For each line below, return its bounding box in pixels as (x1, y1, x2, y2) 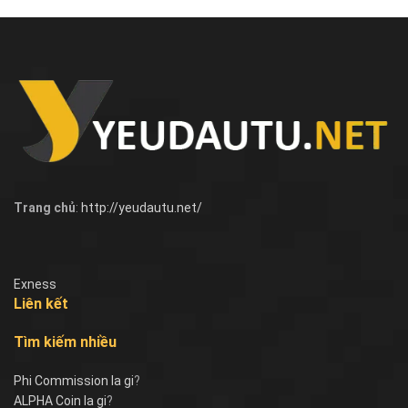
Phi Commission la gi (14, 373, 134, 389)
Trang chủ (14, 200, 76, 216)
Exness (14, 277, 56, 292)
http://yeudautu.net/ (81, 200, 202, 216)
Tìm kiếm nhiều (14, 333, 117, 352)
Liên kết (14, 295, 68, 313)
